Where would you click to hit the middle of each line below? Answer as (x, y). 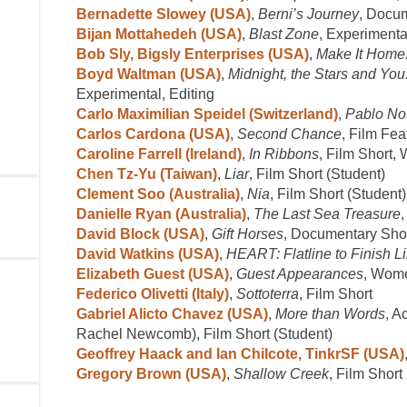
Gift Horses (248, 233)
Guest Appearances (300, 273)
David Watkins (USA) (148, 253)
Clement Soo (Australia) (158, 194)
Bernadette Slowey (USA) (164, 14)
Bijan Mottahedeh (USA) (159, 34)
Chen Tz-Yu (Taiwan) (147, 174)
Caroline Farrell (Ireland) (159, 154)
